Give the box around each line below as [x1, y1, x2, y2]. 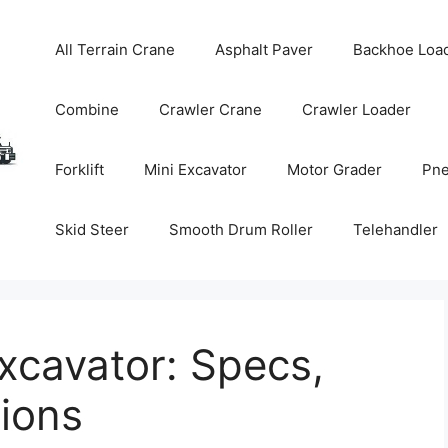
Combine [55, 100, 120, 119]
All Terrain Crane [55, 40, 176, 59]
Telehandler [353, 220, 439, 239]
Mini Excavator [144, 160, 248, 179]
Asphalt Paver [215, 40, 314, 59]
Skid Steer [55, 220, 130, 239]
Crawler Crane [159, 100, 263, 119]
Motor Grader [287, 160, 383, 179]
